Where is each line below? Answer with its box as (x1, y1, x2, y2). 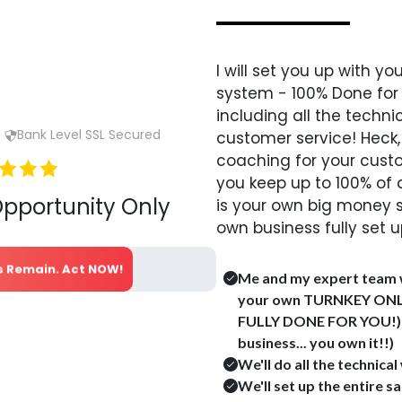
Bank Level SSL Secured (17, 126, 162, 144)
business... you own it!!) (238, 333, 395, 351)
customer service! (216, 127, 362, 149)
